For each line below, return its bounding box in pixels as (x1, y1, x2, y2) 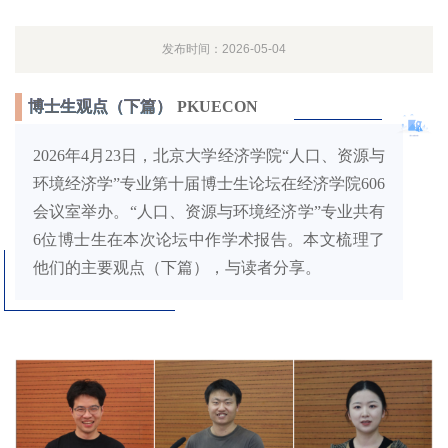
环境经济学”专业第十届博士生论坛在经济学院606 (33, 175, 385, 193)
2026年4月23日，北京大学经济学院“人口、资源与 (33, 147, 385, 165)
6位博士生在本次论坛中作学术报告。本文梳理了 (33, 231, 385, 249)
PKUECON (177, 98, 258, 116)
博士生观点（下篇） (28, 98, 172, 116)
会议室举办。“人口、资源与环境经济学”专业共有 (33, 203, 385, 221)
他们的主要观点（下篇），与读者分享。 (33, 259, 321, 277)
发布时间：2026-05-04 (162, 42, 286, 57)
